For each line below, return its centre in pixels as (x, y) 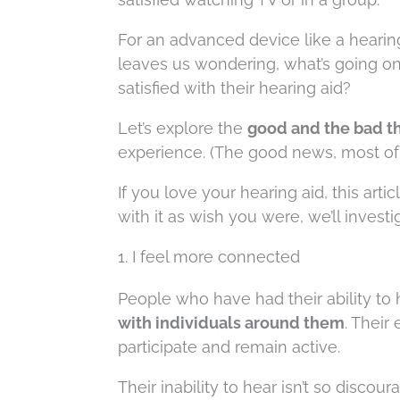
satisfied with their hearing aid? (234, 87)
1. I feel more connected (209, 256)
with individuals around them (231, 322)
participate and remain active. (229, 346)
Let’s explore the (183, 128)
